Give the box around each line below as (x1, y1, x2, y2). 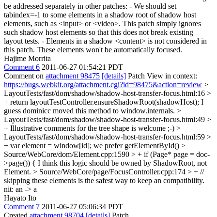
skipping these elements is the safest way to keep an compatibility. (4, 176, 204, 185)
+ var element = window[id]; (4, 141, 92, 150)
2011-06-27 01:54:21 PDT (42, 63, 123, 71)
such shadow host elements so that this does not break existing (4, 28, 193, 36)
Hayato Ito (4, 194, 36, 202)
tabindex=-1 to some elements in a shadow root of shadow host (4, 11, 196, 19)
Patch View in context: (126, 72, 197, 80)
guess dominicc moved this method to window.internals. (4, 107, 177, 115)
